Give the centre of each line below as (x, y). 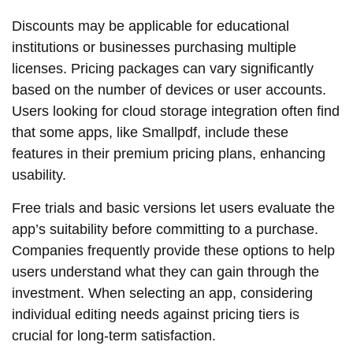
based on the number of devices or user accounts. (169, 90)
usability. (39, 175)
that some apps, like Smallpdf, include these (150, 133)
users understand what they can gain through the (165, 271)
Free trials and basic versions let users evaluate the (173, 208)
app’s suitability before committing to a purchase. (165, 229)
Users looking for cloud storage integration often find (176, 111)
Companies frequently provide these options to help (173, 250)
